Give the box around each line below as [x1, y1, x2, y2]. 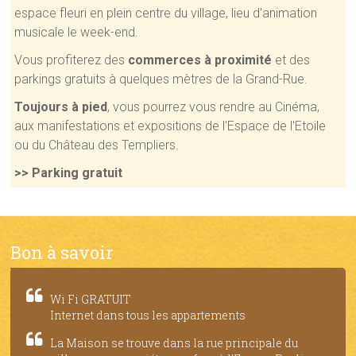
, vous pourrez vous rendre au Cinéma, [107, 99, 320, 114]
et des [272, 52, 311, 68]
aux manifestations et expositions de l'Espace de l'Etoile [14, 118, 327, 133]
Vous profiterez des [14, 52, 129, 68]
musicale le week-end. [14, 24, 139, 40]
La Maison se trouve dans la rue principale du [50, 335, 299, 350]
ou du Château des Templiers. [14, 137, 180, 153]
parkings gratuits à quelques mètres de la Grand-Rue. [14, 71, 308, 87]
